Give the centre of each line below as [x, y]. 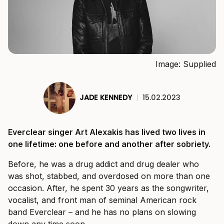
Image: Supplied [186, 64]
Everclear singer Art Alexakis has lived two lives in [107, 132]
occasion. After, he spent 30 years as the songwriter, [108, 188]
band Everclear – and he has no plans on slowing [102, 212]
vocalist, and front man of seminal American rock [102, 200]
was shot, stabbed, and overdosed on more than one [109, 176]
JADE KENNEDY [106, 98]
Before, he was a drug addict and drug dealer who [103, 164]
